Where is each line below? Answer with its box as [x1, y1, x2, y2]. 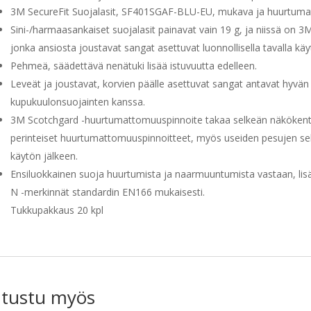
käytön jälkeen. [10, 149, 78, 163]
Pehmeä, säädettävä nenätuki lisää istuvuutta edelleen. [10, 59, 257, 73]
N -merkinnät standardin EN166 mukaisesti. [10, 185, 205, 199]
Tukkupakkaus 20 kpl [10, 203, 103, 217]
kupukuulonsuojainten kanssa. [10, 95, 145, 109]
